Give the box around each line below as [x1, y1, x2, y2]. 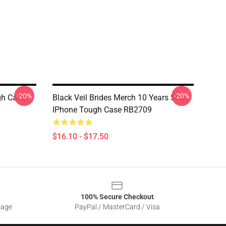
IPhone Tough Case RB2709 [52, 105, 152, 115]
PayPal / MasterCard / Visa [74, 203, 160, 211]
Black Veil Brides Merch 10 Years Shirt [52, 93, 187, 102]
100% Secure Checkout [80, 193, 154, 201]
